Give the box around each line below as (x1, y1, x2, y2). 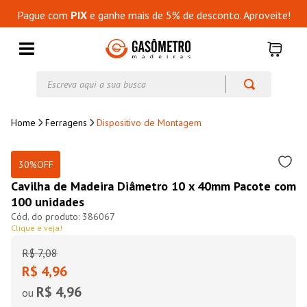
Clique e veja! (11, 223, 62, 233)
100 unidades (11, 194, 84, 210)
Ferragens (45, 116, 87, 129)
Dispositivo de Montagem (97, 116, 201, 129)
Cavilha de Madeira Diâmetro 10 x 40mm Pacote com (11, 178, 296, 194)
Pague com (16, 8, 71, 22)
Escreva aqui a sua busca (35, 70, 148, 84)
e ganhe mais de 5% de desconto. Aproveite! (86, 8, 291, 22)
